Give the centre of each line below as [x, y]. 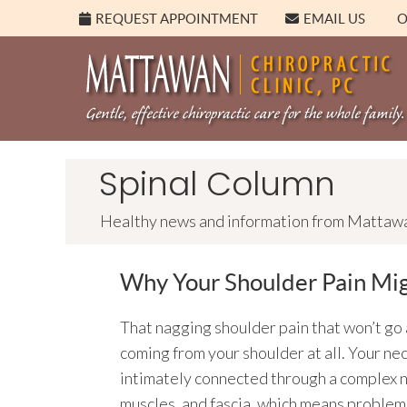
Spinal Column [217, 184]
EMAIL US [334, 19]
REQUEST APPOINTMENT [177, 19]
